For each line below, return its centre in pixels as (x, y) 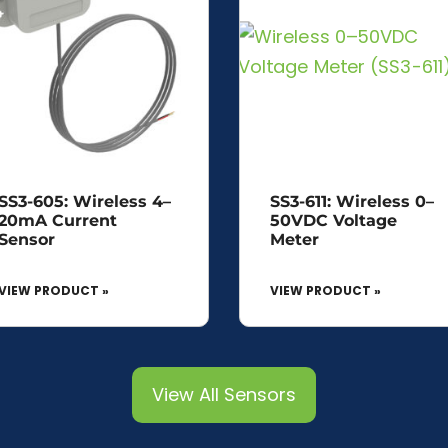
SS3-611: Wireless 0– (352, 201)
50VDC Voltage (333, 220)
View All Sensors (224, 394)
